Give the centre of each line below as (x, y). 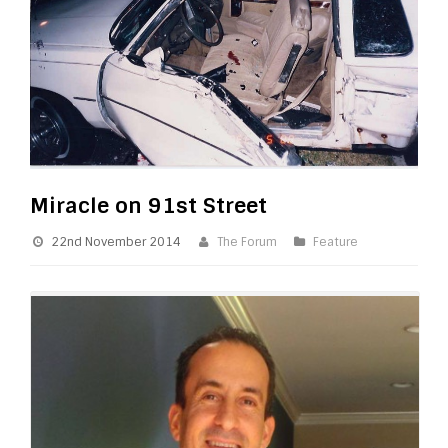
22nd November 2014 (116, 241)
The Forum (247, 241)
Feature (335, 241)
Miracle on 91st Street (148, 205)
